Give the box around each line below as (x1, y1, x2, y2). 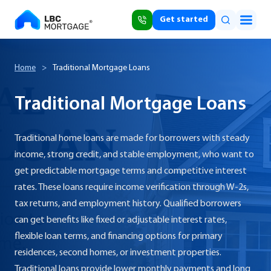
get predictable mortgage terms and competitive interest (15, 166, 247, 176)
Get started (160, 15, 208, 24)
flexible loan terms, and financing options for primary (15, 232, 223, 241)
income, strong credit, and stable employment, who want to (15, 150, 254, 160)
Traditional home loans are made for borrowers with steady (15, 134, 250, 143)
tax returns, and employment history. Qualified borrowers (15, 199, 241, 209)
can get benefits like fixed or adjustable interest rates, (15, 215, 227, 225)
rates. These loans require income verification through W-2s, (15, 183, 249, 192)
